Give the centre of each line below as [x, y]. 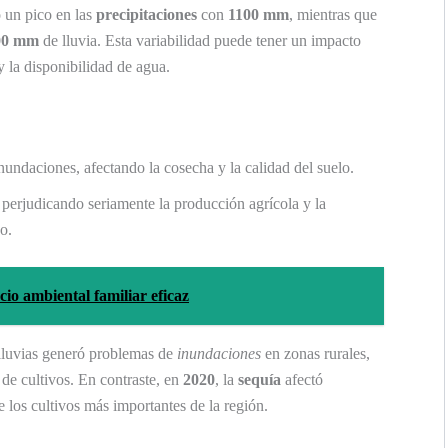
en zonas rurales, [315, 354]
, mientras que [333, 14]
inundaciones [219, 354]
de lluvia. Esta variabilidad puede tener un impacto [200, 40]
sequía [259, 380]
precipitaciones [146, 14]
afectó [302, 380]
